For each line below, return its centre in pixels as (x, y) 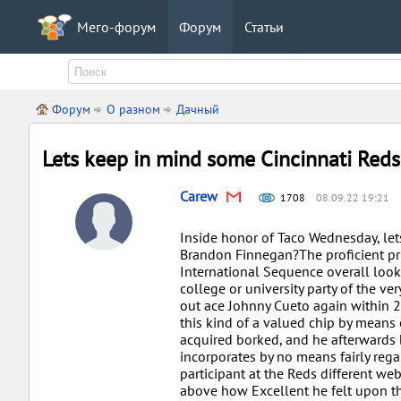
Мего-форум (116, 27)
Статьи (264, 27)
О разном (133, 109)
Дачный (198, 109)
